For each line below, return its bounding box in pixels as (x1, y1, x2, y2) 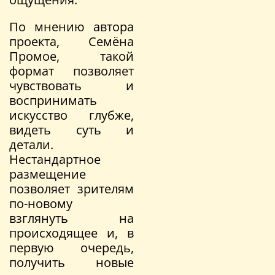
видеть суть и (9, 121, 134, 138)
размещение (9, 165, 86, 182)
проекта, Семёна (9, 33, 134, 50)
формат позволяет (9, 62, 134, 79)
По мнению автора (9, 18, 134, 35)
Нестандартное (9, 150, 101, 168)
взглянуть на (9, 209, 134, 227)
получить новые (9, 254, 134, 271)
